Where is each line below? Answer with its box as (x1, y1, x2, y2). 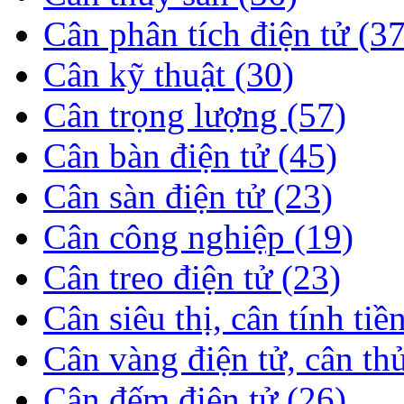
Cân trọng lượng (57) (43, 96, 346, 134)
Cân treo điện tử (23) (43, 258, 341, 297)
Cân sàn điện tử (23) (43, 177, 333, 216)
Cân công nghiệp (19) (43, 217, 353, 256)
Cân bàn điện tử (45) (43, 136, 337, 175)
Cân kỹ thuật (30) (43, 55, 294, 94)
